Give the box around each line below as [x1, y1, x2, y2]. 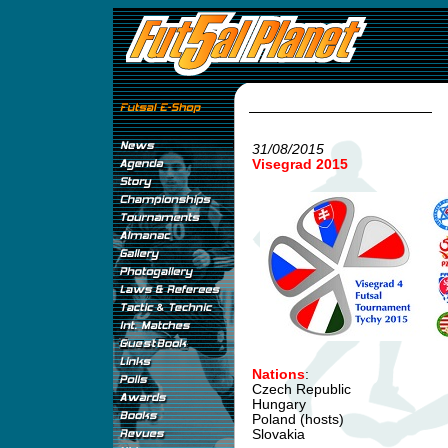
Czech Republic [251, 382, 351, 397]
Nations [251, 367, 305, 382]
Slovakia [251, 427, 305, 442]
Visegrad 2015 [251, 157, 348, 172]
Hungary [251, 397, 306, 412]
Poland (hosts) [251, 412, 344, 427]
